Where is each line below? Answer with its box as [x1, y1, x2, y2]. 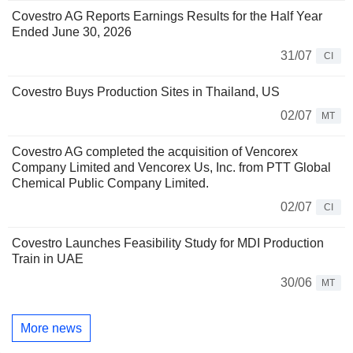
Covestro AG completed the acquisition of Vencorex [12, 145, 298, 159]
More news [20, 321, 82, 335]
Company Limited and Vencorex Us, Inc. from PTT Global [12, 161, 331, 175]
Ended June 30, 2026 [12, 25, 132, 39]
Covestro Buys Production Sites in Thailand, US [12, 85, 280, 99]
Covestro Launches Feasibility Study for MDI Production [12, 236, 324, 251]
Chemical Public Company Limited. [12, 176, 209, 191]
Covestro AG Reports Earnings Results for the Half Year [12, 9, 322, 24]
